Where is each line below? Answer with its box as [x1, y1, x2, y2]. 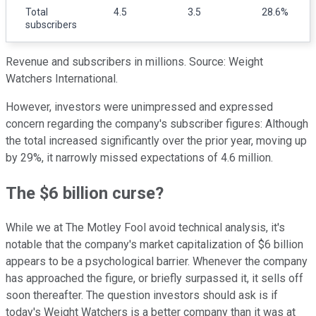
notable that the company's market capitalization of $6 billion [6, 238, 303, 252]
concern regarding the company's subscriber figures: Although [6, 116, 308, 130]
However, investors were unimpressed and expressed [6, 99, 273, 114]
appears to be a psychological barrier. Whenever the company [6, 255, 308, 269]
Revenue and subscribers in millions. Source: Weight [6, 54, 263, 68]
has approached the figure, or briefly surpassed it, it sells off [6, 272, 303, 286]
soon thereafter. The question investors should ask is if [6, 288, 278, 303]
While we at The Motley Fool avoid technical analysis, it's [6, 221, 285, 235]
